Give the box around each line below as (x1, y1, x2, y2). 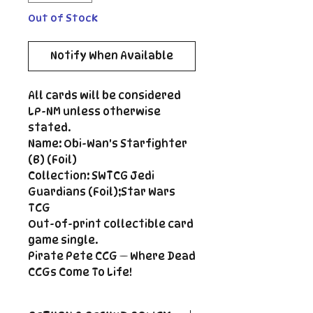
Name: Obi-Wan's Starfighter (28, 137, 187, 150)
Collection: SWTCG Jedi (28, 169, 154, 182)
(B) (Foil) (28, 153, 77, 166)
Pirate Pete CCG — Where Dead (28, 249, 196, 263)
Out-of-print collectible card (28, 217, 194, 231)
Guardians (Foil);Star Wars (28, 185, 175, 198)
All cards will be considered (28, 89, 181, 102)
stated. (28, 121, 73, 134)
